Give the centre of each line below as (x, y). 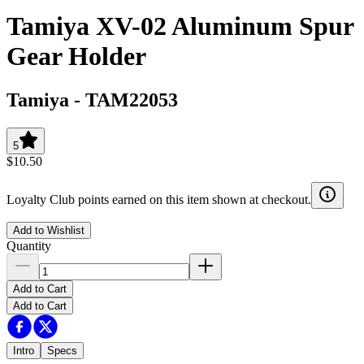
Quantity (29, 245)
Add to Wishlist (49, 230)
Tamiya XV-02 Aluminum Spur (180, 26)
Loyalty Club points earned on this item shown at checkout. (159, 199)
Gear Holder (76, 56)
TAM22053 (132, 100)
